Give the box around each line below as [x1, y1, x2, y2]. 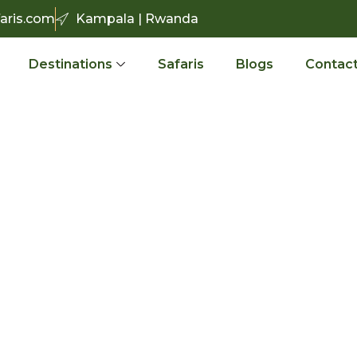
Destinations [28, 57, 112, 72]
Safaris [157, 57, 204, 72]
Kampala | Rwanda [76, 10, 198, 26]
